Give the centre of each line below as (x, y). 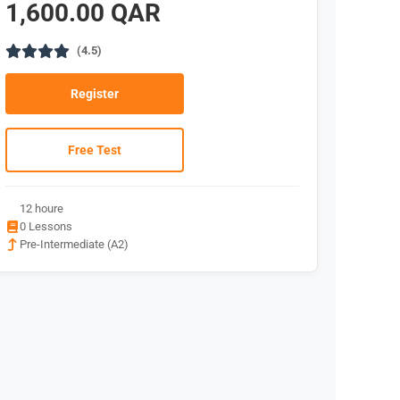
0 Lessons (46, 226)
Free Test (95, 150)
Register (95, 94)
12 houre (42, 208)
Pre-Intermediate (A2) (75, 244)
